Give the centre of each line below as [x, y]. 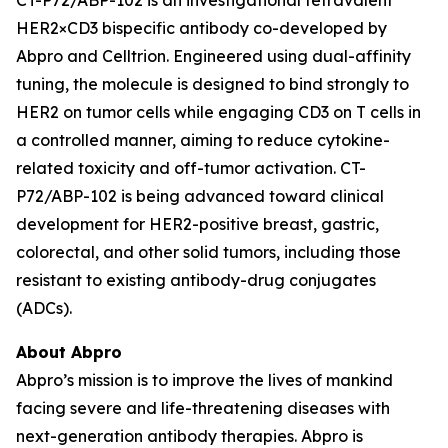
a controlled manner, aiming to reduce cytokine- [203, 139]
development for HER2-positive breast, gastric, [197, 223]
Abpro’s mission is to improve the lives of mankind [204, 379]
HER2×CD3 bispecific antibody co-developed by [201, 27]
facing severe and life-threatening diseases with [203, 407]
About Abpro [69, 351]
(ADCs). [44, 307]
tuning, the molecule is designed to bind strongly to [212, 83]
